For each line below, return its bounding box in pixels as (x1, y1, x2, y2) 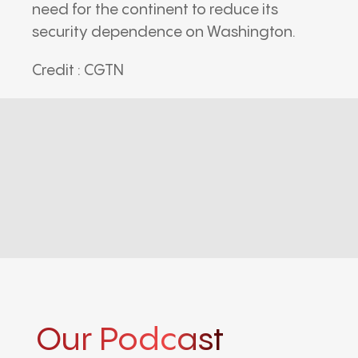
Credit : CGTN (32, 62, 124, 78)
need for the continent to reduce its (32, 2, 278, 18)
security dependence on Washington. (32, 24, 296, 40)
